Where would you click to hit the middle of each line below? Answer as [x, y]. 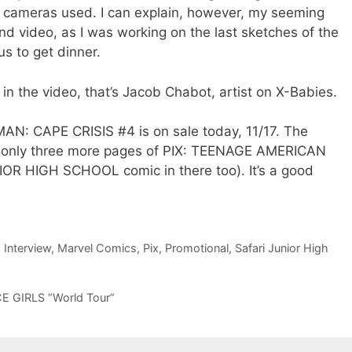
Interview [27, 247]
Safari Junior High [281, 247]
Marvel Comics [97, 247]
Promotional [196, 247]
